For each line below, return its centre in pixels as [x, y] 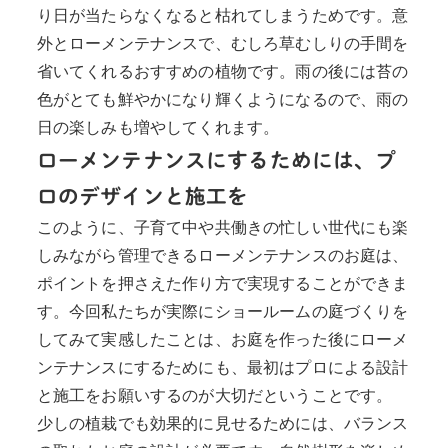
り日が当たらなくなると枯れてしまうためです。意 [222, 15]
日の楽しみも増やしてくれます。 [158, 127]
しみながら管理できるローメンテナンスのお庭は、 [222, 255]
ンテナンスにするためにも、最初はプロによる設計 [222, 367]
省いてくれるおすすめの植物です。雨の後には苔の [222, 71]
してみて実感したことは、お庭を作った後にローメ [222, 339]
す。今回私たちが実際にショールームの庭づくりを [222, 311]
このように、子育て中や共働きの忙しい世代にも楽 [222, 227]
